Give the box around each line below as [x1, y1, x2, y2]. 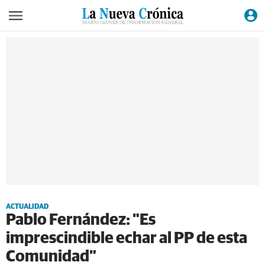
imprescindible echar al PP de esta [6, 231, 247, 247]
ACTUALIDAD [6, 203, 49, 211]
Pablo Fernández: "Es [6, 212, 156, 228]
